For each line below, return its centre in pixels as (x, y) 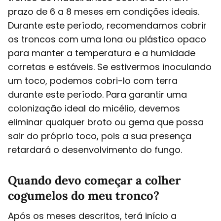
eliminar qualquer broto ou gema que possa (106, 122)
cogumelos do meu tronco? (84, 195)
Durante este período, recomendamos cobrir (107, 25)
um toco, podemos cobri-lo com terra (93, 80)
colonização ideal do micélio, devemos (94, 108)
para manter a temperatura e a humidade (102, 53)
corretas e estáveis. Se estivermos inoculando (110, 67)
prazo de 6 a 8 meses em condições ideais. (104, 11)
